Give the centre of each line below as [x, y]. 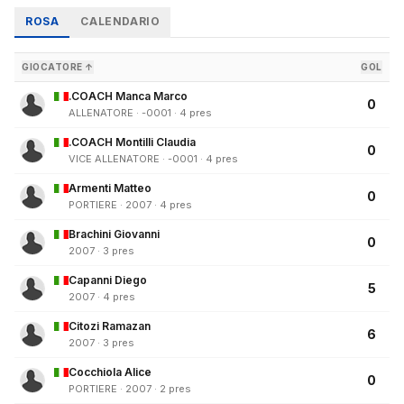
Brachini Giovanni [114, 234]
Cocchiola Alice [110, 372]
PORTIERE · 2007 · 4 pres [130, 205]
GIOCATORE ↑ [58, 67]
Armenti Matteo [110, 188]
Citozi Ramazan [110, 326]
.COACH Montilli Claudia [132, 142]
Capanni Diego [108, 280]
